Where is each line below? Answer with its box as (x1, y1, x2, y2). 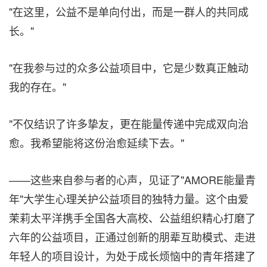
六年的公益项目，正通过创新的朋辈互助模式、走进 (9, 229, 256, 244)
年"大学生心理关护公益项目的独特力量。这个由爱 (9, 191, 249, 206)
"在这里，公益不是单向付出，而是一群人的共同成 (9, 4, 249, 19)
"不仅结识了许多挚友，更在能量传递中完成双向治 (9, 116, 249, 131)
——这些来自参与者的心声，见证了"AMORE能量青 (9, 172, 256, 187)
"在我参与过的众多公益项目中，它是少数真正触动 (9, 60, 249, 75)
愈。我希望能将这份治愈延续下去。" (9, 135, 184, 150)
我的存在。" (9, 79, 66, 94)
